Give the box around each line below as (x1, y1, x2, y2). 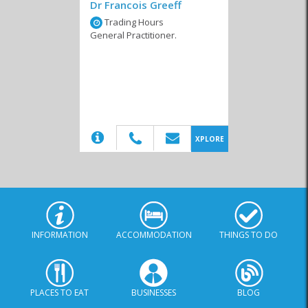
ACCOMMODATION (115, 229, 192, 241)
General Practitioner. (90, 29, 177, 41)
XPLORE (195, 134, 224, 144)
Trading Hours (102, 16, 164, 28)
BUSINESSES (131, 287, 177, 298)
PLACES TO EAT (30, 287, 89, 298)
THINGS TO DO (219, 229, 278, 241)
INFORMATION (31, 229, 88, 241)
